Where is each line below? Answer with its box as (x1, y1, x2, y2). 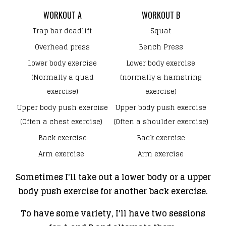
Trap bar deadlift (33, 25, 92, 37)
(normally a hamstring (120, 71, 201, 83)
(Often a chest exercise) (20, 116, 104, 128)
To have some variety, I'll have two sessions (21, 206, 205, 220)
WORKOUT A (43, 9, 82, 21)
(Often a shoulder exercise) (113, 116, 208, 128)
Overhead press (35, 41, 90, 53)
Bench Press (138, 41, 183, 53)
